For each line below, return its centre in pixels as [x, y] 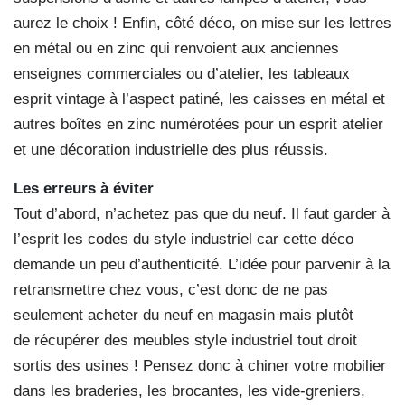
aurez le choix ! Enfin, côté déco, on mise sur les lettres [202, 24]
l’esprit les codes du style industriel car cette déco [184, 240]
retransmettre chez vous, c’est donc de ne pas [171, 290]
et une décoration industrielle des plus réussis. [171, 150]
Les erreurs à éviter [86, 189]
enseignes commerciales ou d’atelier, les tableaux [182, 74]
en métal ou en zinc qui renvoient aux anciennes [176, 49]
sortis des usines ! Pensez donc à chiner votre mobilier [200, 366]
